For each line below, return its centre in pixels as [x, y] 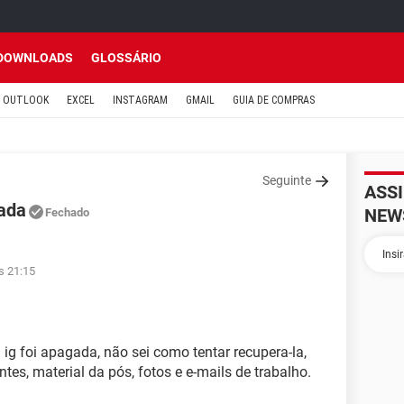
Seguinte [287, 180]
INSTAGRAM [140, 100]
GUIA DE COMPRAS [274, 100]
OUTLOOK [26, 100]
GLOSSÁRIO [126, 58]
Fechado [67, 212]
